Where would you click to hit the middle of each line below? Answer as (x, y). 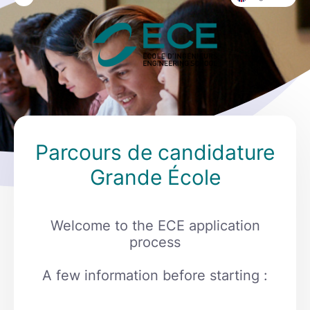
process (155, 243)
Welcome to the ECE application (155, 226)
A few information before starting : (155, 276)
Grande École (155, 177)
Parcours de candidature (155, 153)
